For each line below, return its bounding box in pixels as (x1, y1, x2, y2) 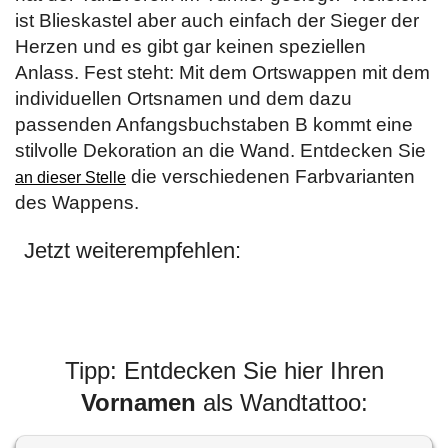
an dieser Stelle (15, 169, 126, 186)
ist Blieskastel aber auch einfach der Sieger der (15, 10, 419, 31)
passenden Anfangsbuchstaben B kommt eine (15, 114, 413, 135)
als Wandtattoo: (195, 389, 368, 416)
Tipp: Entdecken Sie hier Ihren (64, 357, 384, 384)
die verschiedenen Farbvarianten (126, 166, 415, 187)
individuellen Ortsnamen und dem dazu (15, 88, 352, 109)
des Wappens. (15, 192, 139, 213)
